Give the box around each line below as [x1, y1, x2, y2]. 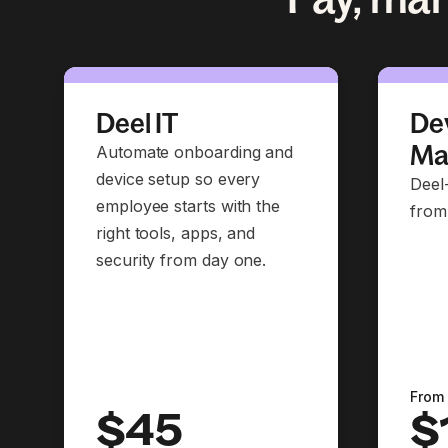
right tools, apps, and [96, 223, 256, 243]
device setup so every [96, 169, 261, 189]
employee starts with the [96, 196, 281, 216]
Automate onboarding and [96, 142, 294, 162]
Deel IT [96, 107, 179, 139]
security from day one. [96, 250, 267, 270]
